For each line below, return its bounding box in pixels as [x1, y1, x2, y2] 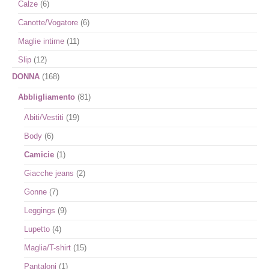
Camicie [24, 150, 54, 159]
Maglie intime [18, 37, 64, 46]
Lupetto [24, 225, 50, 234]
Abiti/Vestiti [24, 113, 64, 122]
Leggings [24, 206, 55, 215]
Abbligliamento [18, 92, 75, 101]
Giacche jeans [24, 169, 74, 178]
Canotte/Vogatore [18, 18, 78, 27]
